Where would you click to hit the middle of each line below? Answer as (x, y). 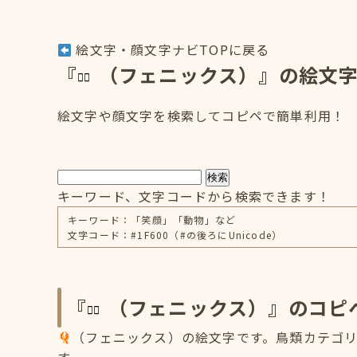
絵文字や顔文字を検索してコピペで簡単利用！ (202, 116)
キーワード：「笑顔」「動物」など (152, 220)
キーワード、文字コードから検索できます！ (194, 196)
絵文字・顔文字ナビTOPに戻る (171, 49)
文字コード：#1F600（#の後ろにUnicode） (175, 235)
